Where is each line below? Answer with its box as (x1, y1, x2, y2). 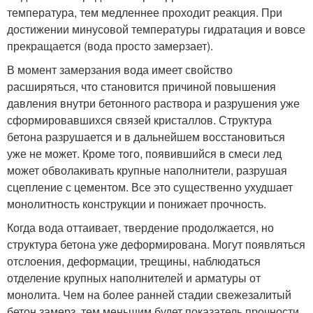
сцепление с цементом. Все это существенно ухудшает (7, 179, 293, 195)
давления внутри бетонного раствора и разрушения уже (7, 95, 300, 111)
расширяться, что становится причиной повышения (7, 78, 276, 94)
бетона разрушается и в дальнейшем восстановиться (7, 129, 285, 145)
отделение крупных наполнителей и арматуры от (7, 270, 261, 286)
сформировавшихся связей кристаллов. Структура (7, 112, 272, 128)
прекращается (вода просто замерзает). (7, 38, 213, 54)
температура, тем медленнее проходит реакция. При (7, 4, 282, 20)
